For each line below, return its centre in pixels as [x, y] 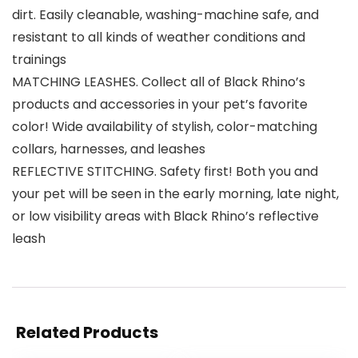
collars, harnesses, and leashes [109, 149]
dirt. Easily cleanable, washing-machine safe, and [165, 15]
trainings [39, 60]
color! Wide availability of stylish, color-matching [165, 127]
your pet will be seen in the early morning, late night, [175, 194]
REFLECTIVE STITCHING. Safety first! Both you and [165, 172]
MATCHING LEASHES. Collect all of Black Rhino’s [159, 82]
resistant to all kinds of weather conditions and [159, 38]
